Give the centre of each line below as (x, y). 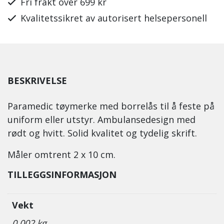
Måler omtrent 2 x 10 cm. (61, 154)
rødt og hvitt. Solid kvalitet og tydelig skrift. (102, 133)
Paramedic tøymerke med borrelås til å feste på (111, 106)
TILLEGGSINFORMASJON (62, 174)
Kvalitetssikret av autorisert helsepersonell (114, 18)
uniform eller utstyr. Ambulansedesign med (101, 119)
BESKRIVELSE (37, 81)
